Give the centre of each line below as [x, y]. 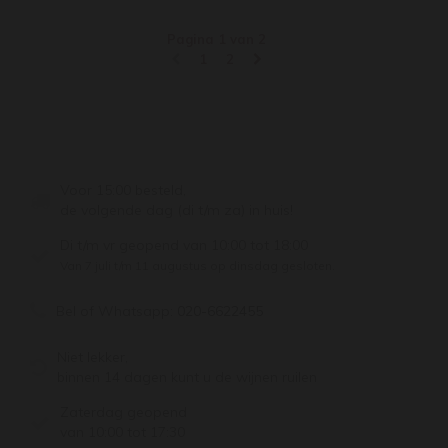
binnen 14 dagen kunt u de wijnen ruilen [187, 377]
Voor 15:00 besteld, [123, 190]
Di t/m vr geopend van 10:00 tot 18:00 [184, 245]
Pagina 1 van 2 [216, 39]
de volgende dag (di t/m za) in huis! [176, 210]
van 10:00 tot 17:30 [122, 432]
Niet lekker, [92, 357]
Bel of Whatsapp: [116, 311]
